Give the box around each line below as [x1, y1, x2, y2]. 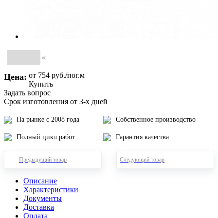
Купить [29, 79, 53, 88]
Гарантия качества [116, 133, 169, 141]
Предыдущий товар [19, 156, 67, 163]
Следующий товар [120, 156, 164, 163]
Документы [23, 194, 62, 202]
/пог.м [65, 71, 85, 79]
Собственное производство [116, 115, 196, 123]
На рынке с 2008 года [17, 115, 79, 123]
